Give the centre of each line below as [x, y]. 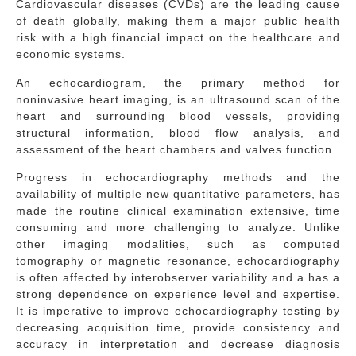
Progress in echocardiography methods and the [178, 178]
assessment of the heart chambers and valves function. [176, 149]
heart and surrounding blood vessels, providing [178, 116]
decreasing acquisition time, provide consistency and [178, 328]
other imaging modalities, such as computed [178, 244]
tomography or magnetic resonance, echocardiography [178, 261]
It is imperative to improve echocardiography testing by [178, 311]
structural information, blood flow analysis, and [178, 132]
